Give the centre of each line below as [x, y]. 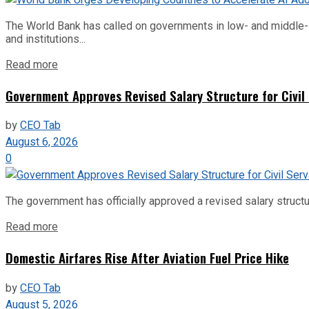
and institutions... [46, 39]
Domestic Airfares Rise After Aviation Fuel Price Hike [147, 258]
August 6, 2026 [42, 142]
